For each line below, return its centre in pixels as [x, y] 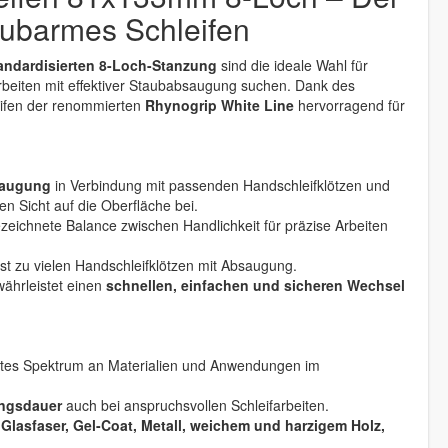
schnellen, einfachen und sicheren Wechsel [255, 285]
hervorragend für [349, 105]
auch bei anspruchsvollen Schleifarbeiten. [195, 405]
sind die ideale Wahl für [292, 65]
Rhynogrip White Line [219, 105]
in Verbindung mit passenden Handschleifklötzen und [220, 185]
